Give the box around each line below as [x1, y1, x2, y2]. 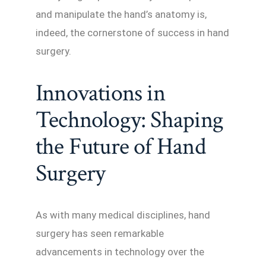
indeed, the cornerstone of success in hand [36, 26, 229, 39]
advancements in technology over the [36, 245, 204, 258]
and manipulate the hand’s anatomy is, [36, 8, 207, 20]
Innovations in [36, 77, 165, 109]
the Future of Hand [36, 131, 205, 162]
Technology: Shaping [36, 104, 223, 135]
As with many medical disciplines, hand [36, 208, 210, 221]
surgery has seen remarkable [36, 227, 164, 239]
